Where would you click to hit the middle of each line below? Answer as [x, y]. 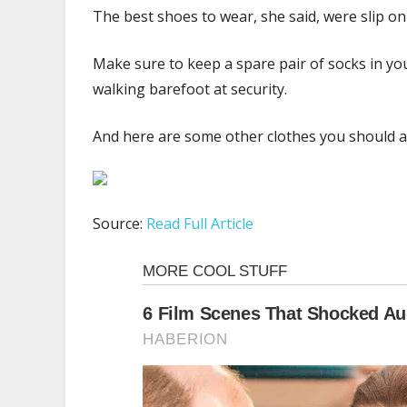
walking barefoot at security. [190, 89]
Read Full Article [200, 223]
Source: [119, 223]
